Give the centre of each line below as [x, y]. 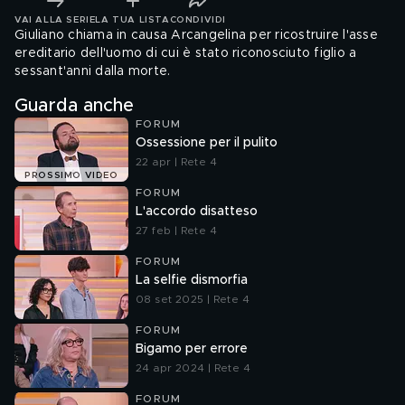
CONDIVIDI [198, 19]
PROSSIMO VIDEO [71, 176]
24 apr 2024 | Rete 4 [193, 368]
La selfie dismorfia [192, 280]
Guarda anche [74, 106]
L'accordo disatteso [197, 212]
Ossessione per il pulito [207, 143]
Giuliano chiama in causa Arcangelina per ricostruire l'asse [196, 35]
